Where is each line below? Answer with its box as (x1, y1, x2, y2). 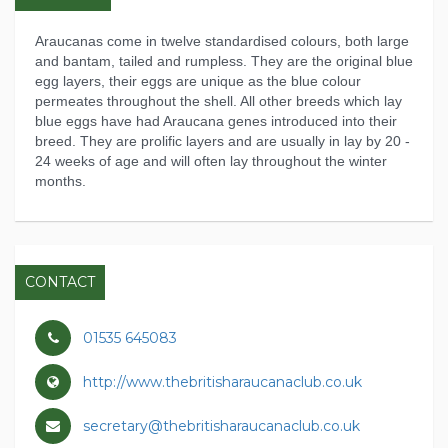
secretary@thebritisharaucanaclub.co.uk (83, 417, 360, 436)
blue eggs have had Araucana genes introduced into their (35, 113, 397, 130)
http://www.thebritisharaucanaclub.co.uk (79, 373, 362, 392)
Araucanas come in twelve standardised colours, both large (35, 33, 409, 50)
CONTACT (25, 273, 95, 292)
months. (35, 173, 86, 190)
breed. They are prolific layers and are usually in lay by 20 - (35, 133, 410, 150)
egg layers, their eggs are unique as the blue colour (35, 73, 361, 90)
